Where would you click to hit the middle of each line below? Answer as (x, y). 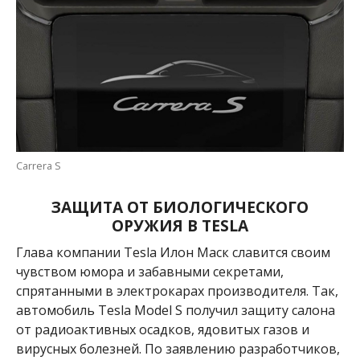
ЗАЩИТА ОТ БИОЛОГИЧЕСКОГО (180, 207)
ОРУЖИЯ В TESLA (180, 226)
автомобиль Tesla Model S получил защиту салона (175, 311)
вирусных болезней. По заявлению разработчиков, (178, 349)
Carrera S (38, 166)
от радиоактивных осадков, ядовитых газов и (162, 330)
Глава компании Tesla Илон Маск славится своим (173, 253)
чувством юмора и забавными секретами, (149, 272)
